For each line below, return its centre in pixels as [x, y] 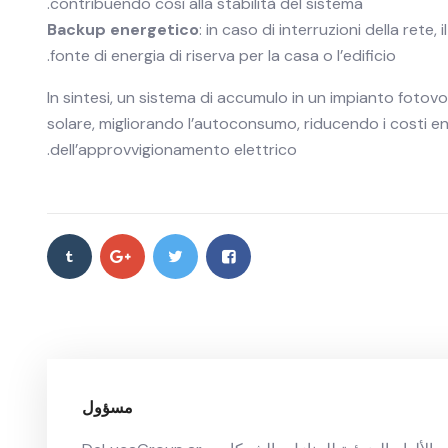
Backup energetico [123, 29]
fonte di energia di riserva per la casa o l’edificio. [223, 55]
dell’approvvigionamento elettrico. [173, 149]
